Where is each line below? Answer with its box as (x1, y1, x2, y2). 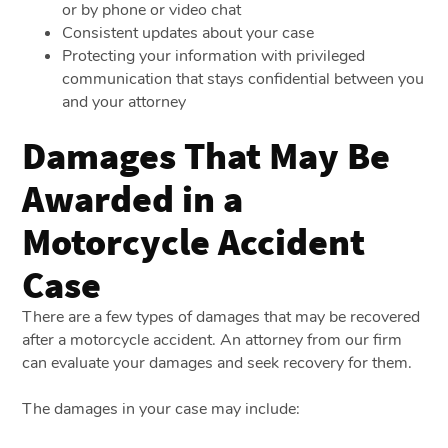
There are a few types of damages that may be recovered (22, 305, 421, 328)
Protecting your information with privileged (62, 44, 366, 67)
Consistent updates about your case (62, 21, 315, 44)
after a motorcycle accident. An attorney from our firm (22, 328, 403, 351)
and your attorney (62, 90, 187, 113)
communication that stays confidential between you (62, 67, 425, 90)
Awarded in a (22, 173, 244, 222)
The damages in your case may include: (22, 397, 301, 420)
